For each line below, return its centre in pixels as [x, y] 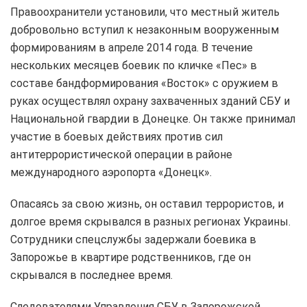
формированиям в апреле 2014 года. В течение [132, 47]
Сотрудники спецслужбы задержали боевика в [133, 239]
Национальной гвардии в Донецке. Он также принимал [153, 119]
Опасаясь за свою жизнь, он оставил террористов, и [147, 204]
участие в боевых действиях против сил [116, 136]
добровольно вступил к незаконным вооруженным [145, 29]
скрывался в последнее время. [91, 275]
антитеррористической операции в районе [121, 154]
